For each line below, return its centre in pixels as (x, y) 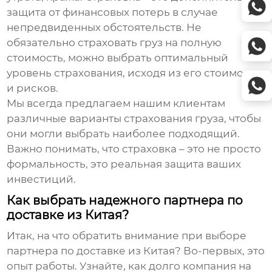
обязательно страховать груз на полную (114, 43)
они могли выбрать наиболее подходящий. (124, 134)
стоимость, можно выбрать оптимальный (118, 58)
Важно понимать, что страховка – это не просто (134, 149)
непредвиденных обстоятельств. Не (104, 28)
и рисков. (33, 88)
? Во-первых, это (220, 251)
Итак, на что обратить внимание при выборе (127, 236)
